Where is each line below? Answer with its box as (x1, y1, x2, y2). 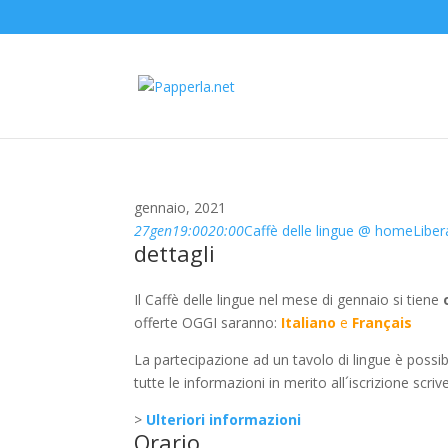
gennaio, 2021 (134, 198, 227, 217)
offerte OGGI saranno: (134, 313, 282, 332)
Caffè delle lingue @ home (244, 221, 414, 240)
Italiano (281, 313, 337, 332)
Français (352, 313, 413, 332)
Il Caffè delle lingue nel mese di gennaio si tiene (134, 290, 444, 309)
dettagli (134, 238, 216, 268)
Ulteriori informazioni (146, 410, 302, 429)
